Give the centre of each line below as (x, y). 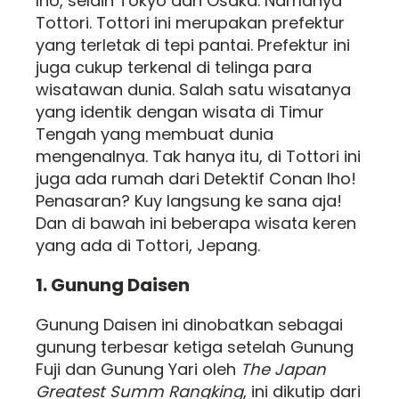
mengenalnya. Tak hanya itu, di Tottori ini (198, 156)
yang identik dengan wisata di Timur (180, 112)
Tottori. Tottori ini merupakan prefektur (190, 23)
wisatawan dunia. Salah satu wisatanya (193, 90)
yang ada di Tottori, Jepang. (148, 245)
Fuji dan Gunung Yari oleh (138, 369)
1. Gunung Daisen (113, 285)
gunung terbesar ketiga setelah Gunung (195, 347)
